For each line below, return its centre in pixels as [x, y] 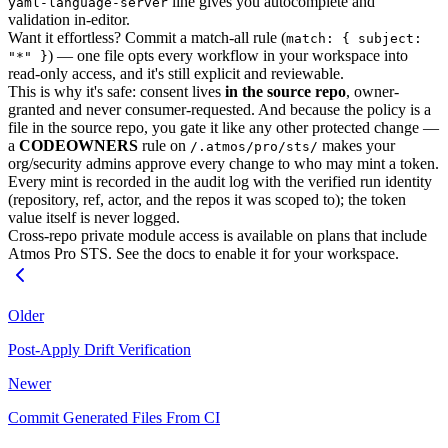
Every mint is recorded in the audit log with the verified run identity [220, 182]
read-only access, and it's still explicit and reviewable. [176, 74]
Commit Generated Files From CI [114, 418]
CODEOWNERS [78, 146]
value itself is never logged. [94, 218]
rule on [164, 146]
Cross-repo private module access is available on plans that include [217, 236]
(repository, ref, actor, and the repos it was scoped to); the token [207, 200]
